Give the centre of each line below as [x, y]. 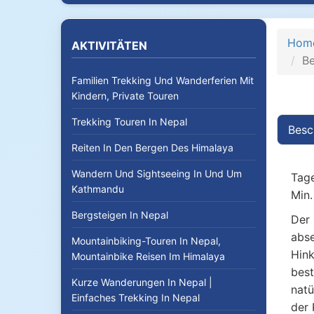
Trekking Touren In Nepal [129, 122]
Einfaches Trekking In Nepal [136, 298]
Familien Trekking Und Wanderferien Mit [163, 80]
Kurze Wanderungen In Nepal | [142, 282]
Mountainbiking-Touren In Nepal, [146, 241]
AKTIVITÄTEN [109, 46]
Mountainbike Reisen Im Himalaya [148, 256]
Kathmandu [98, 189]
